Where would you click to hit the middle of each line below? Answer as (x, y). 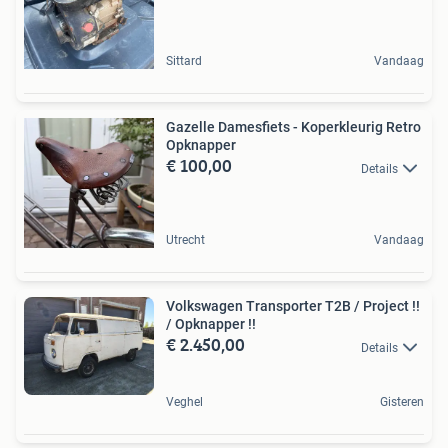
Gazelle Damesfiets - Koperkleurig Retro (293, 127)
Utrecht (185, 240)
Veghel (184, 401)
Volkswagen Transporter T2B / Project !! (293, 306)
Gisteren (402, 401)
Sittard (184, 61)
